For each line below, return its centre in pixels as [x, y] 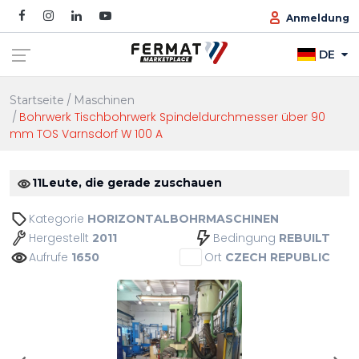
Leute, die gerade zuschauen [132, 183]
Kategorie [58, 218]
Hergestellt [61, 238]
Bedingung [246, 238]
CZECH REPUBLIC [278, 257]
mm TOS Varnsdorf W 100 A [86, 134]
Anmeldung [317, 18]
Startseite [37, 100]
